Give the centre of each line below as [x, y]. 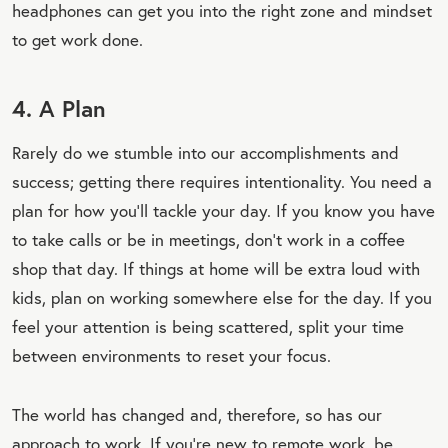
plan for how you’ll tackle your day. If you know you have [223, 210]
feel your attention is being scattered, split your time [208, 326]
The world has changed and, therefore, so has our [197, 414]
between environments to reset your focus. [171, 355]
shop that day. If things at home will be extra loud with [216, 268]
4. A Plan [59, 107]
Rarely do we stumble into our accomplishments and [205, 152]
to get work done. [80, 39]
